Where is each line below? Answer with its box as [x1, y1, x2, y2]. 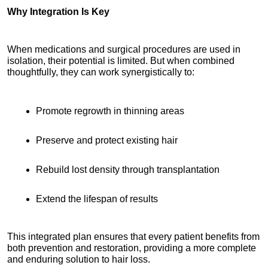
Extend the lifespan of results [36, 193, 158, 204]
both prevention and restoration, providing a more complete [7, 242, 256, 253]
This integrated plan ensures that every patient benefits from [7, 231, 260, 242]
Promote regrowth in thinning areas [36, 105, 184, 116]
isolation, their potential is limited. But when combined [7, 55, 234, 66]
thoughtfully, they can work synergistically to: [7, 66, 194, 77]
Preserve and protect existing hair [36, 135, 178, 145]
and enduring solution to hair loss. [7, 254, 150, 264]
